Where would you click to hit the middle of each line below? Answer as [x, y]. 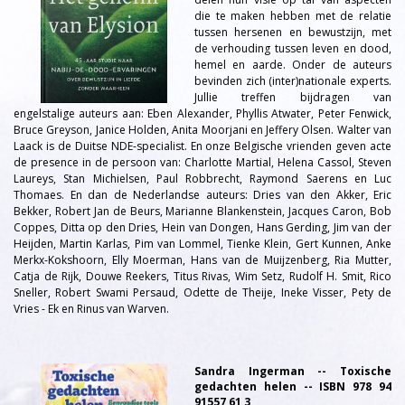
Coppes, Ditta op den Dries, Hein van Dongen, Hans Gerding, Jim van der [202, 227]
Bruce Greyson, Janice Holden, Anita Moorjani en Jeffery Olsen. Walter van [202, 130]
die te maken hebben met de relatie [293, 16]
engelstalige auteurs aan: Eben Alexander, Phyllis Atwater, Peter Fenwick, [202, 113]
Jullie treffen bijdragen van [293, 97]
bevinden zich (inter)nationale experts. [293, 81]
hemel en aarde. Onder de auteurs [293, 65]
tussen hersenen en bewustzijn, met [293, 32]
